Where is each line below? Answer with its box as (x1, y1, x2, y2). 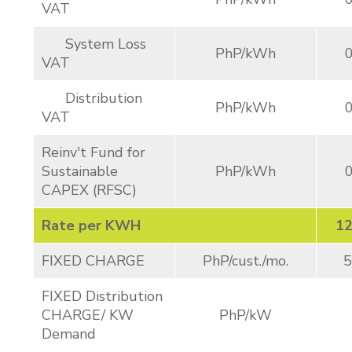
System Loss (42, 35, 146, 53)
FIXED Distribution (42, 287, 163, 306)
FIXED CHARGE (42, 251, 145, 270)
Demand (42, 324, 96, 343)
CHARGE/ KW (42, 306, 134, 324)
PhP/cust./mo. (203, 251, 288, 270)
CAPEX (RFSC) (42, 181, 137, 200)
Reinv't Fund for (42, 143, 145, 162)
